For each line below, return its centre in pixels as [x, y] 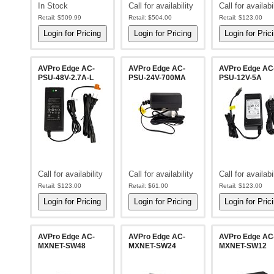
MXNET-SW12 [243, 246]
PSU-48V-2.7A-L [66, 78]
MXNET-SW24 [152, 246]
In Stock [53, 6]
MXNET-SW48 [62, 246]
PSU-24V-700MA [157, 78]
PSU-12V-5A [240, 78]
